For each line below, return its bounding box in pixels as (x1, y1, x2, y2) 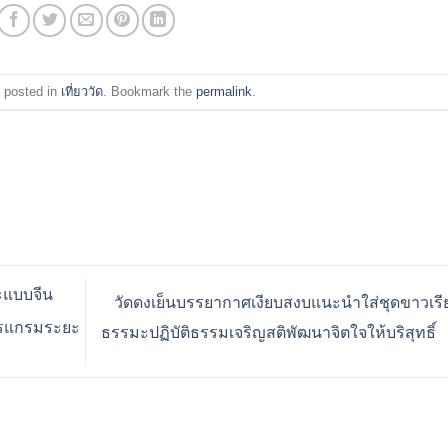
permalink (195, 83, 252, 99)
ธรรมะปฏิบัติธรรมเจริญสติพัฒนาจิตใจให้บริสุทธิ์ (100, 324, 440, 342)
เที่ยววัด (60, 83, 103, 99)
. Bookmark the (102, 83, 196, 99)
